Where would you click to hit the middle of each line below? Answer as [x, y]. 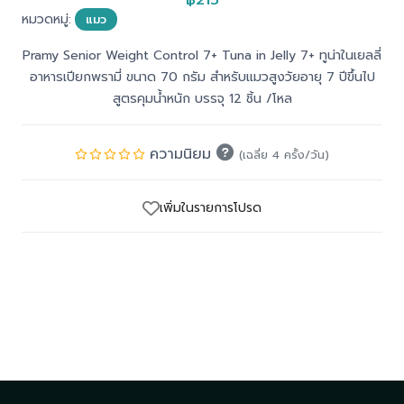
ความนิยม [183, 155]
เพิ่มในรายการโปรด [211, 208]
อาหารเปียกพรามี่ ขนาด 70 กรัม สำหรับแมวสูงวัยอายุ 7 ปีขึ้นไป [202, 78]
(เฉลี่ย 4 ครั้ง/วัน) [284, 155]
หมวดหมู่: [46, 20]
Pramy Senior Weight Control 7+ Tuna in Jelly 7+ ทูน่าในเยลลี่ [202, 56]
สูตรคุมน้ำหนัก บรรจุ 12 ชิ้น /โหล [202, 99]
